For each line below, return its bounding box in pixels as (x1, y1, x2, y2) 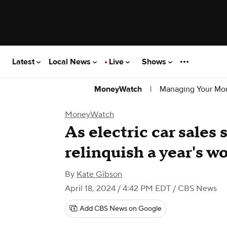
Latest (12, 56, 36, 67)
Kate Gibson (77, 169, 122, 179)
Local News (49, 56, 93, 67)
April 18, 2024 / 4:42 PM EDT (65, 183, 171, 194)
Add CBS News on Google (80, 204, 162, 213)
